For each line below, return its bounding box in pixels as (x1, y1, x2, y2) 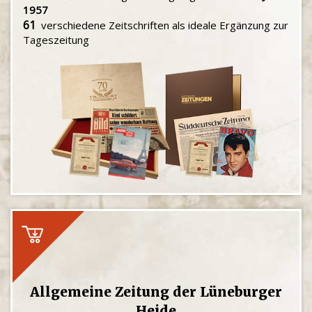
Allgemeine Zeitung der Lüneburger (30, 283, 282, 300)
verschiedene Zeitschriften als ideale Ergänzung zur (36, 18, 288, 32)
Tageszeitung (23, 33, 89, 47)
